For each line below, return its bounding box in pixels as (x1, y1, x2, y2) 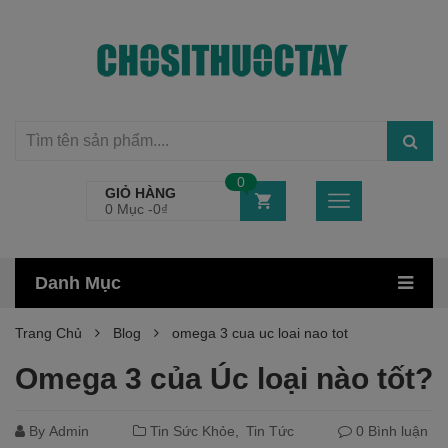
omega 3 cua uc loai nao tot (172, 325, 348, 341)
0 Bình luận (352, 423, 428, 439)
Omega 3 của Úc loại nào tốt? (15, 362, 433, 395)
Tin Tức (246, 423, 294, 439)
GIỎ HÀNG (105, 185, 176, 201)
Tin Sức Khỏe (150, 423, 235, 439)
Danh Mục (35, 273, 121, 293)
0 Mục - (105, 201, 153, 217)
